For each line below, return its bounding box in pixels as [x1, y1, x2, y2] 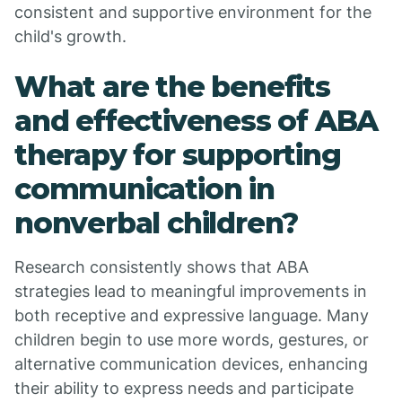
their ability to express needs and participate [14, 379, 354, 398]
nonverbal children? [14, 205, 299, 240]
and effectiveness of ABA [14, 103, 379, 138]
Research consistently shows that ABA [14, 258, 309, 276]
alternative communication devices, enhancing [14, 354, 368, 373]
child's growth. [14, 27, 127, 46]
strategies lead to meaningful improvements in [14, 282, 367, 301]
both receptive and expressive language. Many [14, 306, 369, 325]
